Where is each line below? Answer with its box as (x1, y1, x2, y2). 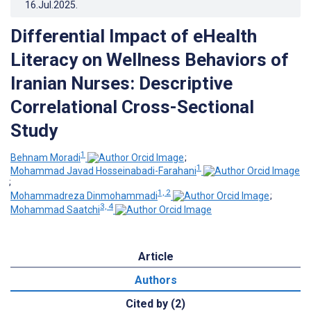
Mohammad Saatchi (10, 203, 100, 215)
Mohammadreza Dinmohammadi (10, 190, 158, 201)
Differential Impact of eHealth (10, 25, 257, 47)
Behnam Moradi (10, 151, 81, 163)
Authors (134, 273, 177, 287)
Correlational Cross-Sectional (10, 96, 254, 117)
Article (137, 249, 174, 263)
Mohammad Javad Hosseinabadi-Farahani (10, 165, 196, 177)
